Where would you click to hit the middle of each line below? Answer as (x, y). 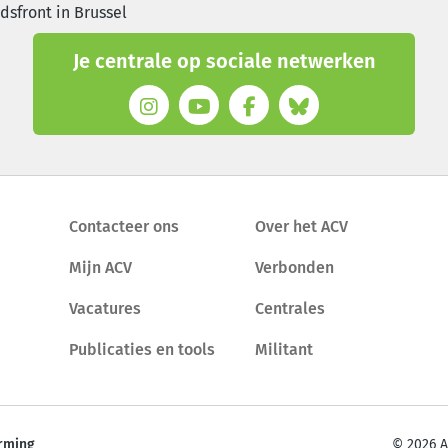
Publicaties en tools (142, 349)
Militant (283, 349)
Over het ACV (301, 226)
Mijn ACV (100, 267)
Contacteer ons (124, 226)
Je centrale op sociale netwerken (224, 60)
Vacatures (105, 308)
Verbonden (294, 267)
